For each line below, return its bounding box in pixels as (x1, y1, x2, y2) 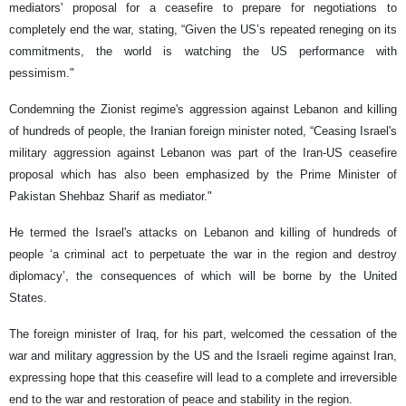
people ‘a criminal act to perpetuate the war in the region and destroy (9, 247, 397, 262)
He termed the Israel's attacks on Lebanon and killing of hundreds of (9, 226, 397, 240)
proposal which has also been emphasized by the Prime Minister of (9, 168, 397, 182)
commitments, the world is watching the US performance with (9, 44, 397, 59)
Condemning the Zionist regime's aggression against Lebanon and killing (9, 102, 397, 117)
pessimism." (9, 66, 74, 81)
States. (9, 291, 47, 305)
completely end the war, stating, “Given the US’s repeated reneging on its (9, 23, 397, 37)
